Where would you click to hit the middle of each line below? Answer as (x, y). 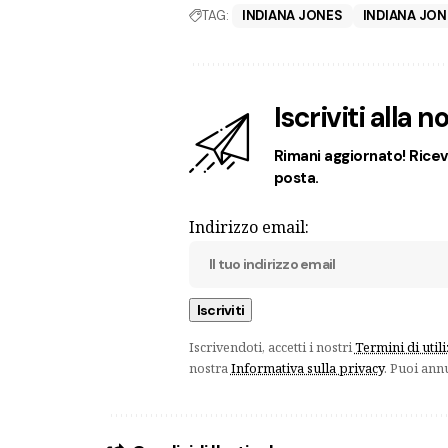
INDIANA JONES (292, 15)
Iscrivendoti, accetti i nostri (271, 346)
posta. (296, 177)
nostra (209, 367)
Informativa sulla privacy (307, 367)
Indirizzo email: (248, 226)
